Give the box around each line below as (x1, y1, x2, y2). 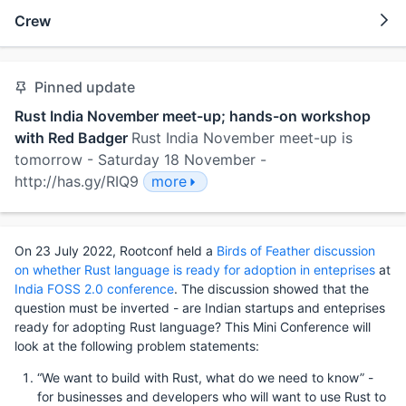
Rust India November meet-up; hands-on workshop (14, 106, 371, 125)
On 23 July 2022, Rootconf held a (14, 242, 217, 258)
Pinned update (34, 77, 135, 96)
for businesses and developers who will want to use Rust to (37, 388, 386, 404)
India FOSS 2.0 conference (14, 280, 174, 296)
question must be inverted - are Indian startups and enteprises (14, 299, 385, 315)
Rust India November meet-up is (131, 128, 353, 147)
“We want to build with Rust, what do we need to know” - (37, 369, 373, 385)
